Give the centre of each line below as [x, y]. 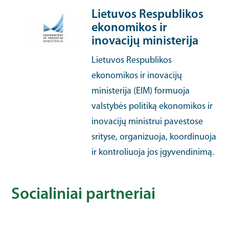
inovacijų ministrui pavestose [147, 122]
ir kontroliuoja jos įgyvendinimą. [153, 153]
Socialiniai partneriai [84, 195]
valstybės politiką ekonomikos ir [152, 107]
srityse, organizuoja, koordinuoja [154, 137]
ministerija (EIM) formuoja [141, 91]
